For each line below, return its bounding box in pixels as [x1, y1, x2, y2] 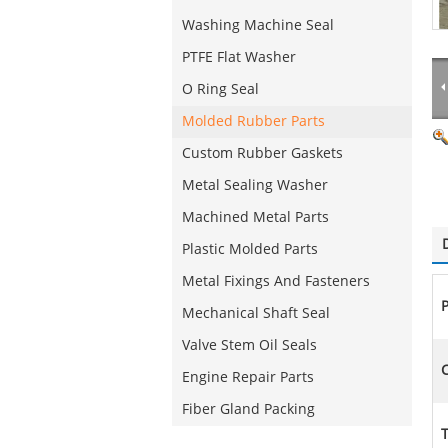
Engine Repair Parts [182, 369, 314, 386]
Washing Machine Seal [182, 17, 334, 34]
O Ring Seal [182, 81, 259, 98]
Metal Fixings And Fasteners [182, 273, 370, 290]
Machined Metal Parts [182, 209, 329, 226]
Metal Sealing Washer [182, 177, 328, 194]
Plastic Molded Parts [182, 241, 318, 258]
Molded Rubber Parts [182, 113, 325, 130]
